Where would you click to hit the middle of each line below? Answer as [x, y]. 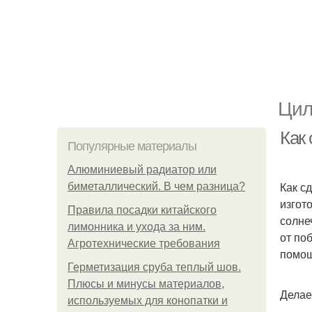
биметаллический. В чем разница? [156, 186]
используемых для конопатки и [148, 301]
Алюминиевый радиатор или [142, 170]
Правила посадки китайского [142, 210]
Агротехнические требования [144, 243]
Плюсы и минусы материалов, [146, 284]
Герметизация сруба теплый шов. [154, 267]
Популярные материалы [132, 146]
